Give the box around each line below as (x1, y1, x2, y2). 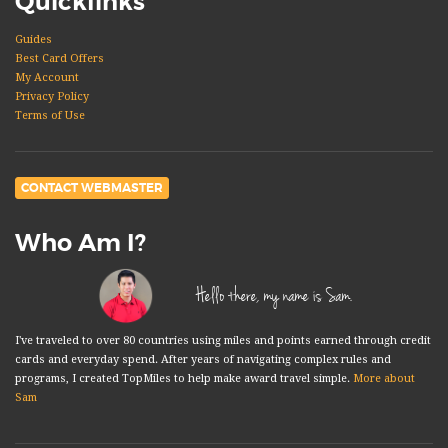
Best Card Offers (15, 52, 104, 66)
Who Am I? (15, 227, 146, 258)
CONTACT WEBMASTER (21, 180, 163, 197)
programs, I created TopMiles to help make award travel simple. (15, 372, 353, 386)
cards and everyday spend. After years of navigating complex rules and (15, 353, 391, 367)
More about (353, 372, 415, 386)
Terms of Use (15, 109, 85, 123)
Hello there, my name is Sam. (196, 281, 352, 310)
